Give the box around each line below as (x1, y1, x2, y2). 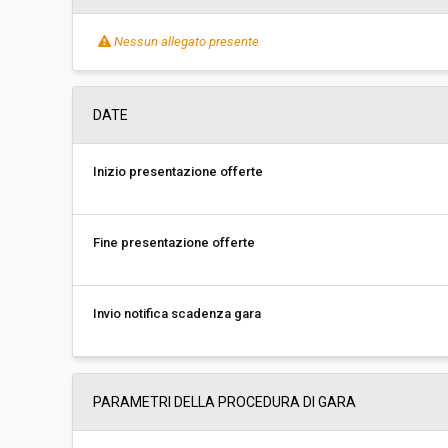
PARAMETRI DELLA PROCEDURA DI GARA (93, 394, 356, 410)
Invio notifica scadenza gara (93, 306, 261, 321)
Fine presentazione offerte (93, 235, 255, 250)
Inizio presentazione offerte (93, 164, 263, 179)
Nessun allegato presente (114, 34, 259, 49)
